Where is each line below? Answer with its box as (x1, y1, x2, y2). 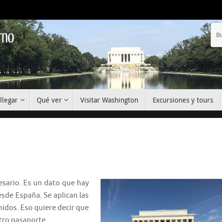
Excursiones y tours (153, 95, 214, 105)
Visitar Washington (80, 95, 139, 105)
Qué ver (36, 95, 62, 105)
